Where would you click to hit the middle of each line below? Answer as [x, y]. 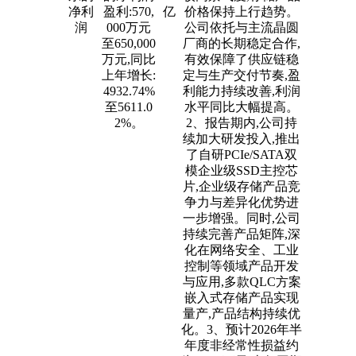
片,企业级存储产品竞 [242, 186]
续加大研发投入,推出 [242, 139]
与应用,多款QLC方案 [242, 282]
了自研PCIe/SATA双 [242, 155]
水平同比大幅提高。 [242, 107]
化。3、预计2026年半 [242, 329]
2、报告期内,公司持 [242, 123]
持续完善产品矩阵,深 [242, 234]
